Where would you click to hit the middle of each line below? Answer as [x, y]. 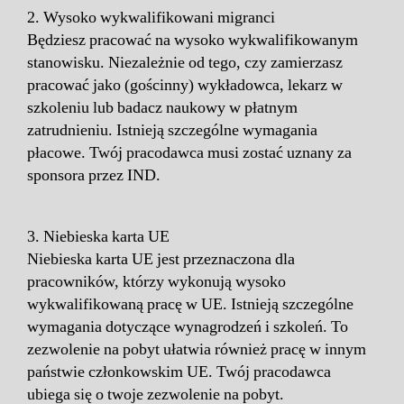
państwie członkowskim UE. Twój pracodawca [179, 372]
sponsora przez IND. [94, 175]
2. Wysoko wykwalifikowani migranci [151, 17]
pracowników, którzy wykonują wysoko [156, 281]
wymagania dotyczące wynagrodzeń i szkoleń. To [188, 326]
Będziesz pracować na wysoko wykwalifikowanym [193, 40]
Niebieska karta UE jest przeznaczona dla [161, 259]
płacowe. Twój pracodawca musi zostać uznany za [189, 152]
